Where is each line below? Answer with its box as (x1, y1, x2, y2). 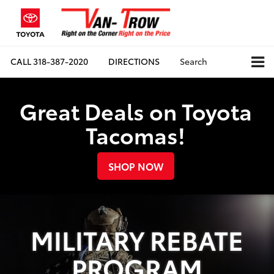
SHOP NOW (108, 158, 163, 173)
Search (180, 55, 207, 68)
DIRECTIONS (108, 55, 160, 68)
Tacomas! (86, 118, 185, 150)
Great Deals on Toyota (19, 94, 252, 126)
